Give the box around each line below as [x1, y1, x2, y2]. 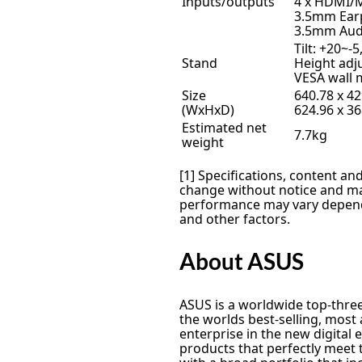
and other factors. [179, 209, 290, 228]
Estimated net [182, 118, 267, 137]
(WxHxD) [182, 100, 234, 119]
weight [182, 133, 224, 151]
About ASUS [179, 248, 304, 275]
